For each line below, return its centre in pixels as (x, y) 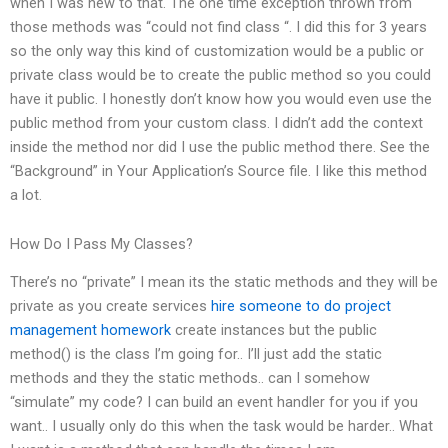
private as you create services (110, 306)
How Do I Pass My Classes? (101, 244)
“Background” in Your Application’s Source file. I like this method (218, 170)
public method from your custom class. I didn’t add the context (216, 122)
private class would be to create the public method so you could (220, 74)
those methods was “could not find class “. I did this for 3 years (218, 26)
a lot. (26, 194)
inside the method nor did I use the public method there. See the (220, 146)
